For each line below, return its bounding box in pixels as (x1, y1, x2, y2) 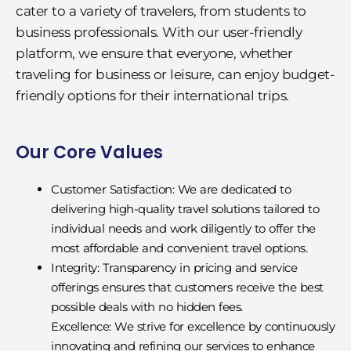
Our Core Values (16, 139, 163, 165)
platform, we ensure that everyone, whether (16, 45, 292, 61)
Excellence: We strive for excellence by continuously (51, 318, 335, 334)
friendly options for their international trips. (16, 87, 289, 103)
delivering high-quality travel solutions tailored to (51, 201, 319, 216)
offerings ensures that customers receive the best (51, 279, 324, 295)
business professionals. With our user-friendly (16, 24, 302, 40)
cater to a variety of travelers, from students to (16, 2, 306, 19)
